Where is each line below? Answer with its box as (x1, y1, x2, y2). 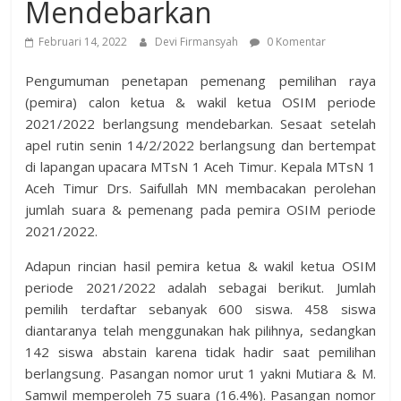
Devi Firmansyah (155, 34, 242, 50)
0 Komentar (264, 34, 327, 50)
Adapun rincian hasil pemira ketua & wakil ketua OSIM (25, 257, 376, 276)
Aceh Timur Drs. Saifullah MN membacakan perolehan (25, 179, 376, 198)
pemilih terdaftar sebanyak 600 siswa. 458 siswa (25, 300, 376, 319)
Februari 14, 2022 (38, 34, 128, 50)
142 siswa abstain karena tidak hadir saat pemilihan (25, 343, 376, 362)
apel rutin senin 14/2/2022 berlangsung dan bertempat (25, 136, 376, 155)
